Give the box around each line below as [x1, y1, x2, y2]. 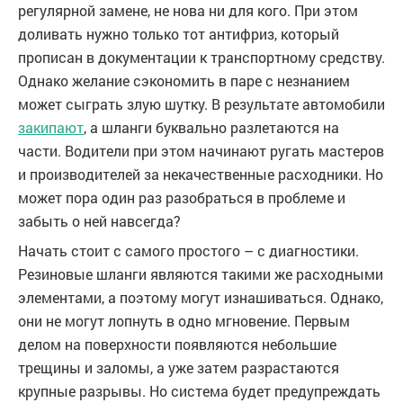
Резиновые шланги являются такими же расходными [18, 264, 383, 284]
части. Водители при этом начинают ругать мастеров [18, 141, 384, 161]
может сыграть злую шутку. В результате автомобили [18, 94, 385, 114]
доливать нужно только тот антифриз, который [18, 24, 339, 44]
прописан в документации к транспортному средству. [18, 48, 385, 67]
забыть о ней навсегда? [18, 211, 181, 231]
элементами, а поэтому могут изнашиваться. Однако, [18, 288, 383, 308]
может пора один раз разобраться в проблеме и [18, 188, 345, 208]
